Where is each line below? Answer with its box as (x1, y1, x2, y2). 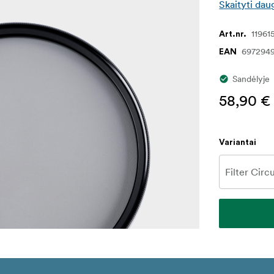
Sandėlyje (232, 73, 270, 85)
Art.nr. (219, 30, 247, 39)
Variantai (219, 138, 257, 147)
